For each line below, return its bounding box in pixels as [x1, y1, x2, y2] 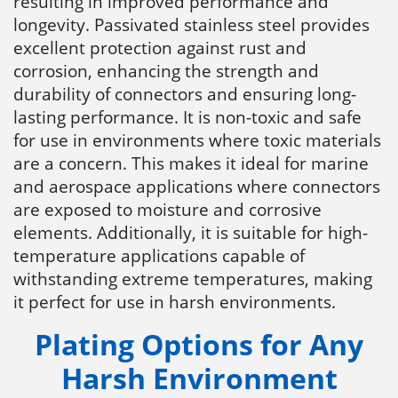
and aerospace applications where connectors [13, 173, 380, 198]
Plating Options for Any [35, 324, 363, 363]
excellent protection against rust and [13, 35, 306, 60]
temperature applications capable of [13, 243, 305, 267]
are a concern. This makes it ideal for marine [13, 150, 369, 175]
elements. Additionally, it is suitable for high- [13, 219, 368, 244]
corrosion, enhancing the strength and [13, 58, 319, 83]
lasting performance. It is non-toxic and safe [13, 104, 362, 129]
